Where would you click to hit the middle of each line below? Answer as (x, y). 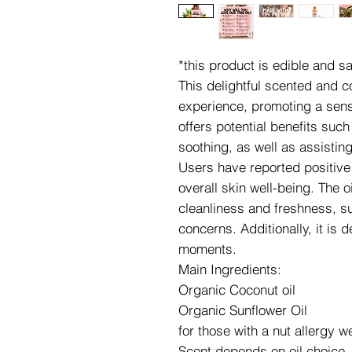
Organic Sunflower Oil (243, 310)
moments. (207, 249)
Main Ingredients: (230, 269)
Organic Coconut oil (237, 290)
